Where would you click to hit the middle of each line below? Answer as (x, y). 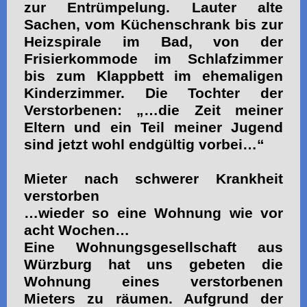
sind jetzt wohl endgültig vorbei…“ (144, 144)
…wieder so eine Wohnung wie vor (153, 213)
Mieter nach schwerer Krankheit (153, 179)
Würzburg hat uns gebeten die (153, 264)
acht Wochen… (77, 230)
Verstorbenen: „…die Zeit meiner (153, 110)
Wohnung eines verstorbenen (153, 281)
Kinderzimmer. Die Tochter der (153, 93)
